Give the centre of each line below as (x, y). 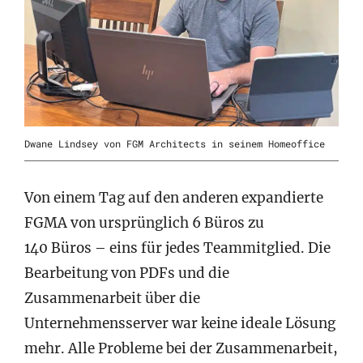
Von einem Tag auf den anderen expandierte (174, 197)
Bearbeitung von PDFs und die (127, 273)
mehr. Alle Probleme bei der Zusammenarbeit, (181, 348)
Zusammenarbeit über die (112, 298)
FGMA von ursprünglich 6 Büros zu (144, 222)
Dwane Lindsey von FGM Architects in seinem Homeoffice (175, 143)
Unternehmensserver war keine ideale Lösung (180, 323)
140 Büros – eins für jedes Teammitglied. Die (177, 248)
